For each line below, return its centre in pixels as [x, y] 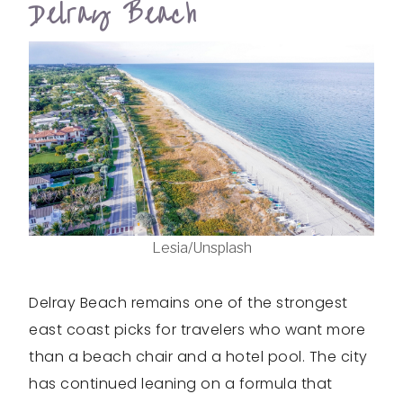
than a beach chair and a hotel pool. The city [198, 357]
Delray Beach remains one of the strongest [188, 303]
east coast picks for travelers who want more [197, 330]
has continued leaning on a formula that [181, 384]
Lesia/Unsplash [201, 248]
